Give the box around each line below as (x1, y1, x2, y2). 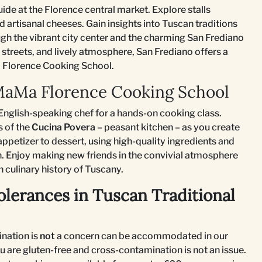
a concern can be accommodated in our (55, 230, 228, 242)
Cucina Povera (32, 122, 95, 133)
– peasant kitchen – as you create (95, 122, 240, 133)
